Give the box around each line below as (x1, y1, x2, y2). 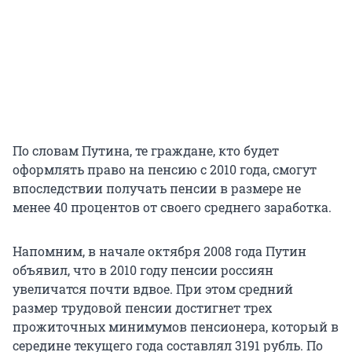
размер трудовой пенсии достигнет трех (13, 299, 272, 317)
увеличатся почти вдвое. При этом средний (13, 280, 293, 298)
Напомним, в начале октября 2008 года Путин (13, 243, 306, 260)
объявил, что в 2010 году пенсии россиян (13, 262, 273, 279)
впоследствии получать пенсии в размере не (13, 180, 301, 197)
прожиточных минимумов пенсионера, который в (13, 318, 339, 335)
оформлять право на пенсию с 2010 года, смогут (13, 161, 317, 178)
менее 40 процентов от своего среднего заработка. (13, 199, 332, 216)
